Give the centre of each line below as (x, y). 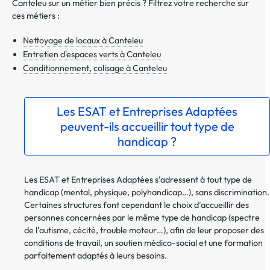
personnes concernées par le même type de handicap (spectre (142, 218)
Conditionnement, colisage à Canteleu (95, 68)
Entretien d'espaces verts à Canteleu (92, 55)
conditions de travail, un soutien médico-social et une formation (143, 243)
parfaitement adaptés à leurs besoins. (96, 256)
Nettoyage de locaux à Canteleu (83, 41)
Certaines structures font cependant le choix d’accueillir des (137, 205)
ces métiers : (36, 16)
